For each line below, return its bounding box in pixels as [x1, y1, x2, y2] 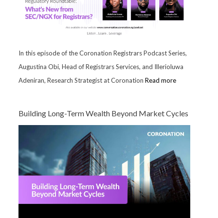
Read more [145, 76, 176, 84]
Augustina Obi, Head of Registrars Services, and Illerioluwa [18, 62, 183, 71]
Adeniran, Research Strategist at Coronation [18, 76, 145, 84]
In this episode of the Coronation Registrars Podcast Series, [18, 49, 187, 57]
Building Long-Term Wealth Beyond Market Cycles [18, 108, 188, 118]
